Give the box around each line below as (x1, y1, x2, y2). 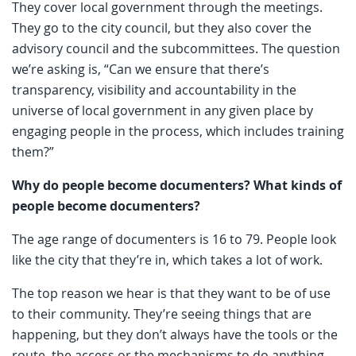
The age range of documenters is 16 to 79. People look (12, 230, 336, 248)
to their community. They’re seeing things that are (12, 304, 311, 323)
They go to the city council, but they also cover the (12, 18, 311, 37)
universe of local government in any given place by (12, 101, 313, 119)
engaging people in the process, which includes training (12, 122, 344, 140)
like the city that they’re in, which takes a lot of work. (12, 250, 326, 269)
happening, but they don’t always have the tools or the (12, 325, 338, 343)
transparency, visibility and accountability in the (12, 80, 296, 99)
